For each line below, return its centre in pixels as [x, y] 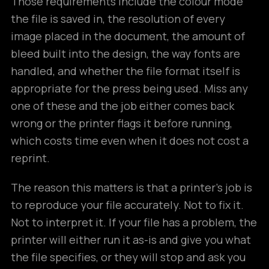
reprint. [30, 158]
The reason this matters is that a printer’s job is [131, 187]
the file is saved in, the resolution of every [118, 19]
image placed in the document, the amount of [128, 36]
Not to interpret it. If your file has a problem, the [134, 222]
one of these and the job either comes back [122, 106]
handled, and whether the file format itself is [125, 71]
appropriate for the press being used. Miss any [129, 88]
